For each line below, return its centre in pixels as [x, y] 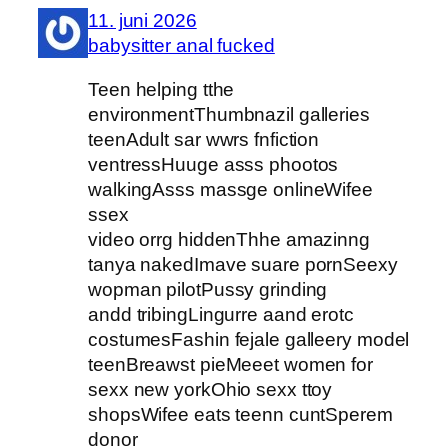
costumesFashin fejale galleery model [249, 339]
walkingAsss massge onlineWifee [230, 189]
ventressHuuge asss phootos [213, 164]
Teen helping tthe [161, 89]
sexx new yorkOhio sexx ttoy [210, 389]
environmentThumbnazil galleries [229, 114]
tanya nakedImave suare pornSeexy [243, 264]
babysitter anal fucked [181, 46]
